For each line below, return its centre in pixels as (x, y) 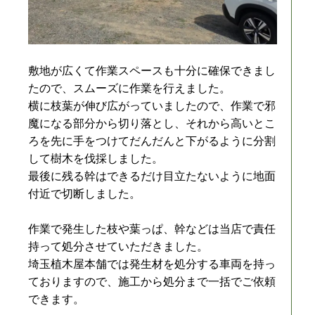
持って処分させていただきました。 (118, 246)
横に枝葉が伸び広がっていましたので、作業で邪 (152, 105)
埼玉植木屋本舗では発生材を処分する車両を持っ (152, 264)
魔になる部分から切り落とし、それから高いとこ (152, 123)
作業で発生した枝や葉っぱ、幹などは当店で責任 (152, 229)
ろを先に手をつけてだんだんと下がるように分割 (152, 141)
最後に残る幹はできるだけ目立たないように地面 (152, 176)
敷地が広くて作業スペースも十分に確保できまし (152, 70)
